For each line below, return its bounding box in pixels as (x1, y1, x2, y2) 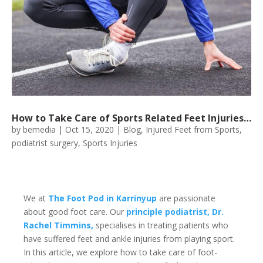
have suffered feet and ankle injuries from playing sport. (23, 233, 235, 245)
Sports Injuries (83, 137, 137, 149)
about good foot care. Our (23, 206, 126, 218)
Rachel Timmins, (23, 220, 93, 231)
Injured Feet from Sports (146, 124, 240, 136)
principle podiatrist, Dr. (126, 206, 224, 218)
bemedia (23, 124, 56, 136)
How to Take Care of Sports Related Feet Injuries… (12, 112, 251, 125)
